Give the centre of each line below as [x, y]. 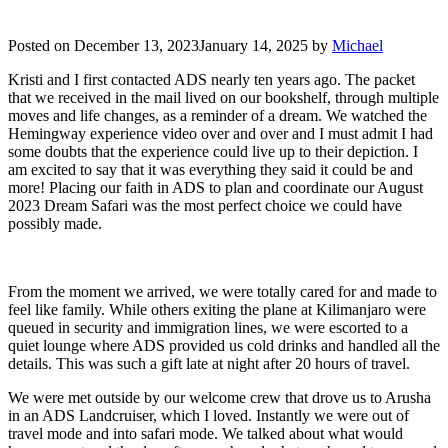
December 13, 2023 [136, 45]
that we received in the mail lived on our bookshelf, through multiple [223, 97]
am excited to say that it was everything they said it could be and [210, 169]
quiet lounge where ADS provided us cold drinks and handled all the [224, 345]
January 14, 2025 [253, 45]
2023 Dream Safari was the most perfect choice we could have [205, 205]
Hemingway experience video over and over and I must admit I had [220, 133]
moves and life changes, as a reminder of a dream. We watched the [217, 115]
